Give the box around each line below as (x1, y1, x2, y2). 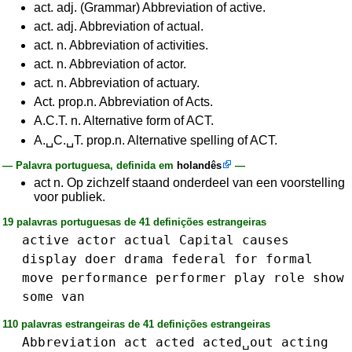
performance (61, 270, 148, 285)
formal (266, 251, 313, 266)
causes (242, 233, 289, 247)
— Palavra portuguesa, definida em (2, 159, 177, 171)
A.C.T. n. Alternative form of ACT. (34, 114, 214, 127)
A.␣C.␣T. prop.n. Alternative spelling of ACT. (34, 134, 277, 147)
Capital (179, 233, 234, 247)
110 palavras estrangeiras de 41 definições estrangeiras (2, 318, 270, 330)
